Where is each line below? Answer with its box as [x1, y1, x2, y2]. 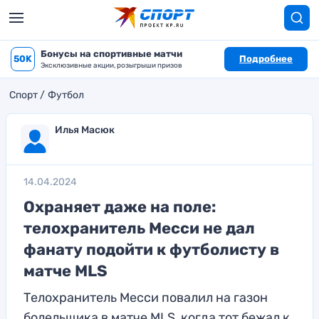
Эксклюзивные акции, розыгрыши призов [41, 61, 182, 70]
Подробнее [239, 53, 293, 64]
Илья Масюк [55, 124, 115, 136]
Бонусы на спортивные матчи [41, 48, 182, 59]
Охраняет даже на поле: [23, 197, 216, 216]
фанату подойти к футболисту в [23, 240, 279, 259]
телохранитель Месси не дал [23, 219, 255, 238]
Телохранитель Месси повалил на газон [23, 290, 268, 305]
